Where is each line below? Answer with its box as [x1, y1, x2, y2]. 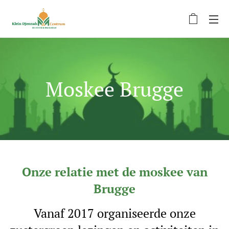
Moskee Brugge [45, 75, 184, 102]
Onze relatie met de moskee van [21, 164, 208, 180]
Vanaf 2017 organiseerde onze [33, 205, 196, 221]
